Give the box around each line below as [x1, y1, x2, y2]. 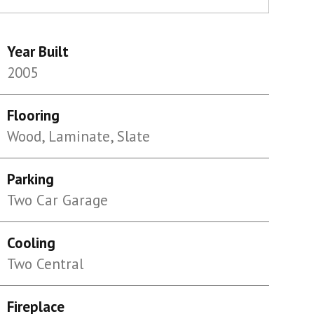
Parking [6, 170, 54, 189]
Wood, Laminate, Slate [6, 127, 150, 146]
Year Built [6, 42, 69, 61]
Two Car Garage [6, 191, 108, 210]
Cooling [6, 233, 55, 252]
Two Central [6, 254, 83, 273]
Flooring [6, 106, 60, 125]
